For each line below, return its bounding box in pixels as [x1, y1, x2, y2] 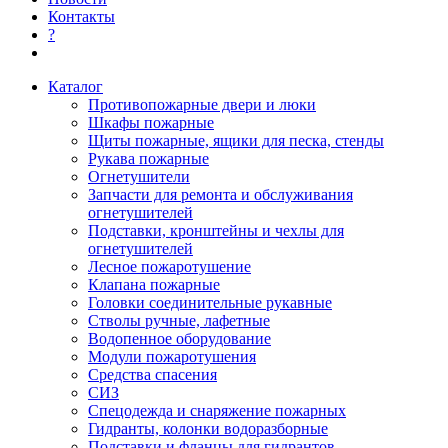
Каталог [48, 78, 103, 95]
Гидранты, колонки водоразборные [88, 420, 328, 437]
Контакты [48, 8, 115, 25]
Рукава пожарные [88, 150, 209, 167]
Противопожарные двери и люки [88, 96, 316, 113]
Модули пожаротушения [88, 348, 256, 365]
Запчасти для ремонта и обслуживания [88, 186, 353, 203]
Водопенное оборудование [88, 330, 271, 347]
